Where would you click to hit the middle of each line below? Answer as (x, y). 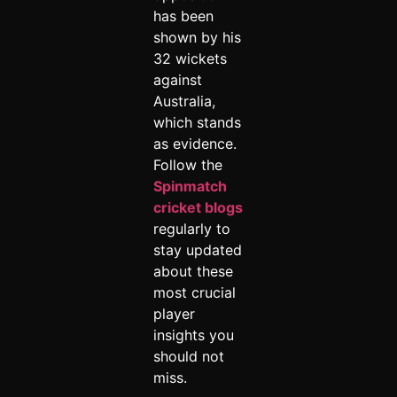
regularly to (191, 228)
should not (188, 356)
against (177, 79)
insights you (193, 335)
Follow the (187, 164)
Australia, (184, 101)
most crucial (194, 292)
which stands (197, 122)
